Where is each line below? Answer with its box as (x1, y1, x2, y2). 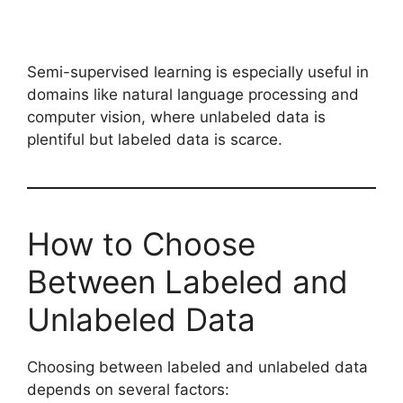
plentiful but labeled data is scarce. (27, 130, 282, 148)
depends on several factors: (27, 380, 229, 399)
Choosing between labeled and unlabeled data (27, 357, 368, 376)
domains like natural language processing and (27, 85, 359, 103)
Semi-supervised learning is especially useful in (27, 62, 369, 81)
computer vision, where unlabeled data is (27, 107, 326, 126)
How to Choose (27, 224, 255, 263)
